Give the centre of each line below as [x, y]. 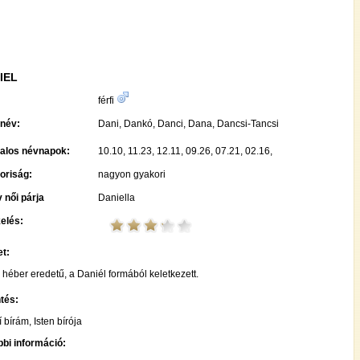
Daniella [117, 198]
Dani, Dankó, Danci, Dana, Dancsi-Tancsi [188, 124]
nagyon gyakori [132, 174]
